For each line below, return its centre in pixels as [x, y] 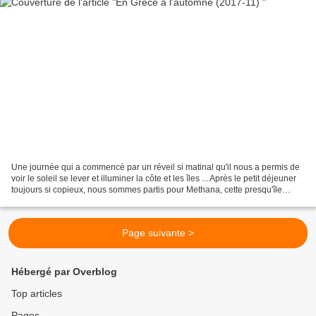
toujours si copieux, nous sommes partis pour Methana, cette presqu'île [147, 190]
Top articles [37, 294]
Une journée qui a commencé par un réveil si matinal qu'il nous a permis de [156, 168]
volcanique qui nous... [53, 201]
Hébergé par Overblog [64, 272]
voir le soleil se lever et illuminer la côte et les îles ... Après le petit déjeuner [154, 179]
